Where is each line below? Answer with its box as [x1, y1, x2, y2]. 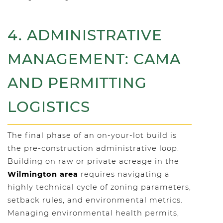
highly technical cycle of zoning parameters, [7, 183, 191, 192]
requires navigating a [78, 170, 170, 179]
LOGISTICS [7, 98, 90, 115]
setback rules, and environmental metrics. [7, 196, 183, 205]
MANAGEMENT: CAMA [7, 50, 181, 68]
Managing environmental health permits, [7, 209, 179, 218]
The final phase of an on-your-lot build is [7, 131, 177, 140]
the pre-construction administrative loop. [7, 144, 179, 153]
